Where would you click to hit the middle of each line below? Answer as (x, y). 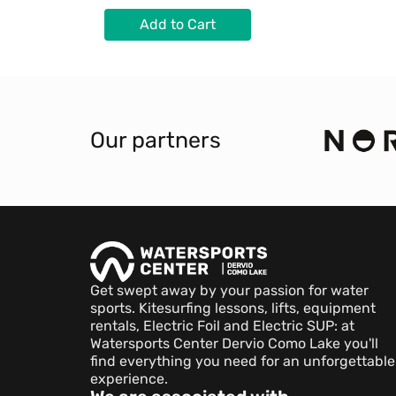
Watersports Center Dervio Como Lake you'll (234, 344)
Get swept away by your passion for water (229, 291)
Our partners (156, 141)
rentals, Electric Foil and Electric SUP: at (222, 326)
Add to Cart (178, 25)
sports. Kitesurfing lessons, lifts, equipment (233, 308)
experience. (129, 379)
